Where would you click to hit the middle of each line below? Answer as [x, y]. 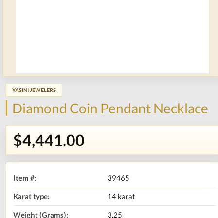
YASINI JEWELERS [34, 90]
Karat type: [31, 196]
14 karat [121, 196]
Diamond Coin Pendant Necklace [110, 108]
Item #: [25, 178]
